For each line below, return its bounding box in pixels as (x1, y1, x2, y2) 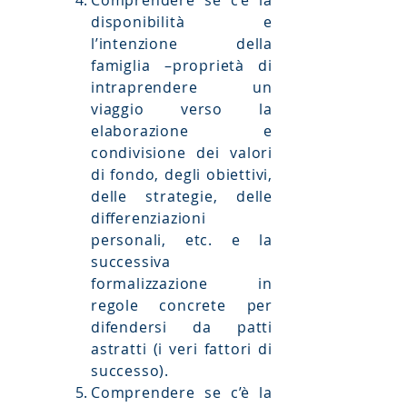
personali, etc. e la (91, 230, 273, 250)
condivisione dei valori (91, 143, 273, 163)
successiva (91, 252, 172, 272)
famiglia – (91, 55, 173, 75)
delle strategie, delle (91, 186, 273, 206)
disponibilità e (91, 12, 273, 32)
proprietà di (172, 55, 273, 75)
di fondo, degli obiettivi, (91, 164, 273, 184)
